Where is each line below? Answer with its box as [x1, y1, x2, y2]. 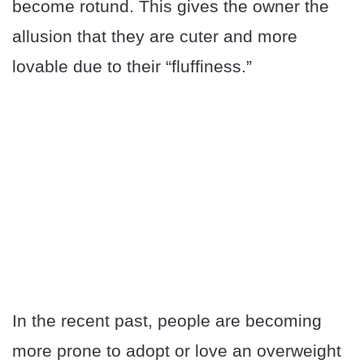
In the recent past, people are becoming [12, 311, 322, 331]
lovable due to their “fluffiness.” [12, 57, 252, 76]
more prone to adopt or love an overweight [12, 341, 341, 361]
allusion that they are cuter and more [12, 27, 297, 46]
